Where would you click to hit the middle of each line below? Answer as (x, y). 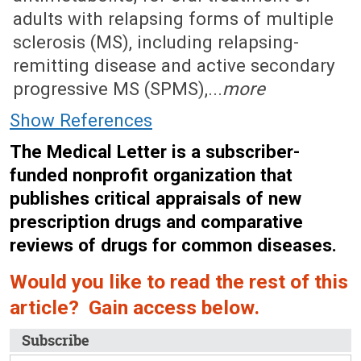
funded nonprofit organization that (151, 175)
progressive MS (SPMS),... (118, 89)
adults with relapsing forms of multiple (173, 19)
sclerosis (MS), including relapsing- (156, 42)
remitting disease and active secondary (174, 65)
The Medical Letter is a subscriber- (155, 151)
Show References (81, 120)
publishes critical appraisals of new (156, 198)
